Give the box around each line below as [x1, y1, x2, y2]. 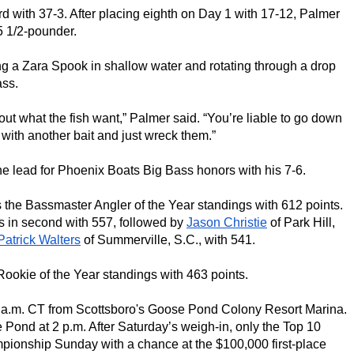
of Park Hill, [267, 216, 335, 230]
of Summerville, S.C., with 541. [81, 233, 255, 247]
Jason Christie [186, 216, 267, 230]
